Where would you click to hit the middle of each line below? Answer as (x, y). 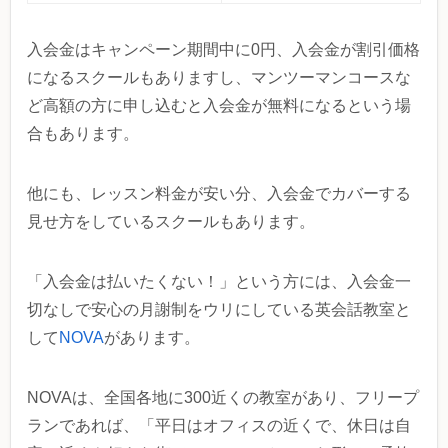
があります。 (152, 338)
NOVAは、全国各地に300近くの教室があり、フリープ (223, 398)
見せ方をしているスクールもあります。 (171, 222)
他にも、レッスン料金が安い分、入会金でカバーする (219, 194)
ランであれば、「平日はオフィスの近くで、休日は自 (219, 426)
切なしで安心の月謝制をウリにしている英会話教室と (219, 310)
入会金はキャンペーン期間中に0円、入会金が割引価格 (223, 50)
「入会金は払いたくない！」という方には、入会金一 (219, 282)
